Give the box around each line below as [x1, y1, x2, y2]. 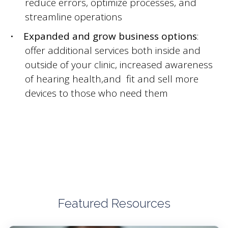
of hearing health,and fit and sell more [24, 72, 198, 85]
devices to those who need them [24, 86, 168, 100]
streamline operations [24, 10, 122, 23]
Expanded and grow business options [23, 29, 197, 43]
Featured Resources [58, 196, 170, 211]
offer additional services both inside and [24, 43, 201, 57]
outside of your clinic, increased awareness [24, 58, 213, 71]
